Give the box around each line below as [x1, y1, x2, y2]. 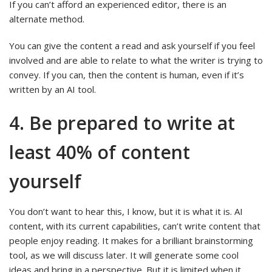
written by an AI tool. [9, 83, 96, 95]
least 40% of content [9, 139, 190, 165]
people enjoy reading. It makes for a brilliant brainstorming [9, 234, 253, 246]
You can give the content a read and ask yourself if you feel [9, 39, 255, 52]
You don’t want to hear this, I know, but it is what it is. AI [9, 205, 243, 217]
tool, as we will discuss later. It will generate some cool [9, 248, 239, 261]
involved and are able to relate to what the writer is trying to [9, 53, 263, 66]
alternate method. [9, 12, 84, 25]
